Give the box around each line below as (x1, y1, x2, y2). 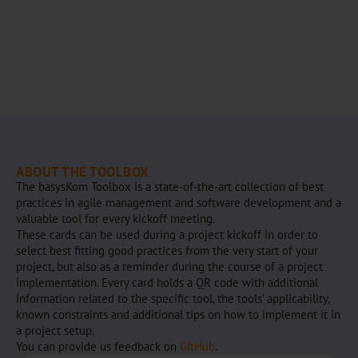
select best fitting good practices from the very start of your (16, 242, 318, 258)
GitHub (180, 338, 215, 354)
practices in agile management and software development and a (16, 194, 341, 210)
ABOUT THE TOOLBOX (16, 162, 149, 181)
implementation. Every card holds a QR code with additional (16, 274, 318, 290)
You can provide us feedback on (16, 338, 180, 354)
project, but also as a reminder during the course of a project (16, 258, 323, 274)
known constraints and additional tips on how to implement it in (16, 306, 340, 322)
